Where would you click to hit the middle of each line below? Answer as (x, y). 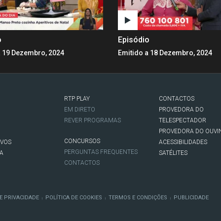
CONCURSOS (82, 141)
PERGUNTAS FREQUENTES (101, 152)
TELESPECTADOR (182, 120)
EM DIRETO (80, 109)
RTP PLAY (77, 98)
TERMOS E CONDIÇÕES (138, 197)
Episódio (134, 39)
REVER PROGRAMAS (93, 120)
